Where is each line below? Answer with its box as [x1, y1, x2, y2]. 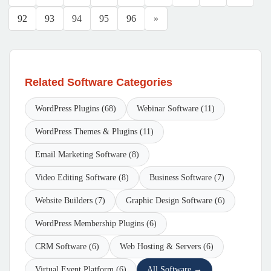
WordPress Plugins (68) [35, 104, 116, 113]
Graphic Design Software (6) [126, 196, 225, 205]
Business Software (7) [149, 173, 224, 182]
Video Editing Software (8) [35, 173, 129, 182]
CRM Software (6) [35, 242, 99, 251]
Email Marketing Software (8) [35, 150, 139, 159]
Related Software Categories [25, 76, 172, 88]
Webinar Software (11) [137, 104, 215, 113]
